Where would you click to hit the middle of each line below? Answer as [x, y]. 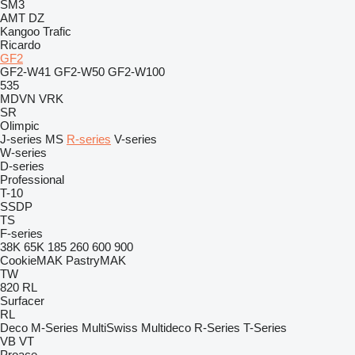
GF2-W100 [136, 72]
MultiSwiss [110, 328]
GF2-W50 [79, 72]
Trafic [57, 31]
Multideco [166, 328]
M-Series [55, 328]
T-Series [265, 328]
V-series [136, 139]
